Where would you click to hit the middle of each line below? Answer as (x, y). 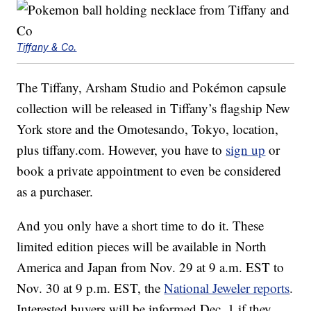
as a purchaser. (55, 192)
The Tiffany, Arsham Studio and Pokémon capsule (152, 87)
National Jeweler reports (227, 288)
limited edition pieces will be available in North (142, 246)
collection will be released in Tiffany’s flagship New (154, 108)
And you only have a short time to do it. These (141, 226)
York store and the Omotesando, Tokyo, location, (148, 129)
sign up (246, 150)
